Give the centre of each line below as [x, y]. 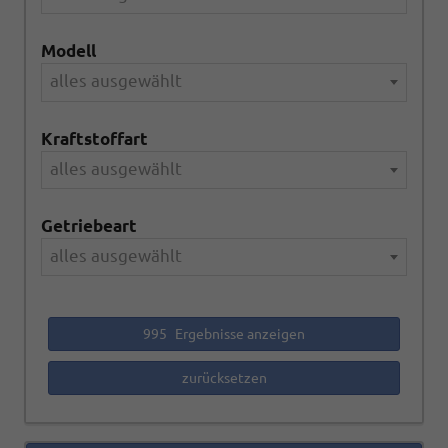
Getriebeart [89, 225]
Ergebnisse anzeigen [238, 334]
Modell [68, 51]
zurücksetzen [224, 378]
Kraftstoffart [94, 138]
